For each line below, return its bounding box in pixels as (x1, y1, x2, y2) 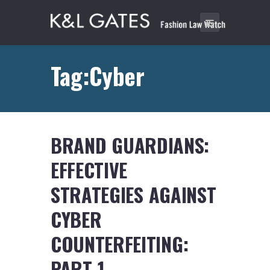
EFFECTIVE (51, 155, 128, 184)
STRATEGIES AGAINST (51, 180, 216, 209)
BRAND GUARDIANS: (51, 131, 210, 160)
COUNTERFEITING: (51, 230, 189, 259)
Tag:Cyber (51, 58, 145, 93)
